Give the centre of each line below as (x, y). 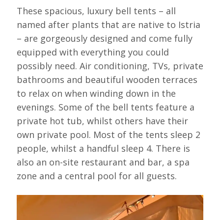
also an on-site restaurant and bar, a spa (103, 162)
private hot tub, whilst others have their (102, 121)
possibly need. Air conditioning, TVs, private (110, 66)
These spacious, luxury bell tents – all (96, 11)
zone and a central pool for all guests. (96, 176)
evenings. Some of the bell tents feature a (105, 107)
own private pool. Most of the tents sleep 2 (108, 134)
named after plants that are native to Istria (108, 24)
